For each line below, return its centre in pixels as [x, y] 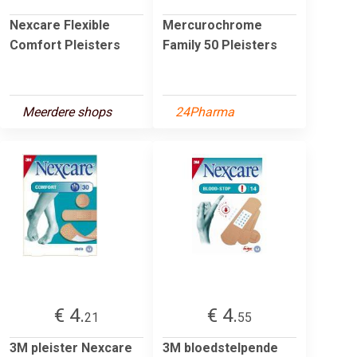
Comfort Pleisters [65, 45]
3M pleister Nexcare [71, 347]
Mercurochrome [212, 25]
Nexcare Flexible [60, 25]
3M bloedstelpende [220, 347]
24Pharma [205, 112]
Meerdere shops [67, 112]
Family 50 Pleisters [220, 45]
